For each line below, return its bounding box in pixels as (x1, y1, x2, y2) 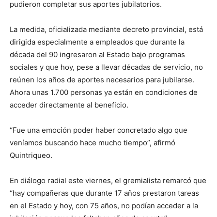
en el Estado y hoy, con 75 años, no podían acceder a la (10, 201, 198, 210)
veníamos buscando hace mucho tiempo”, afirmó (10, 138, 175, 147)
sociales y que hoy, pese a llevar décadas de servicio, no (10, 62, 203, 72)
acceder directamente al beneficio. (10, 100, 128, 109)
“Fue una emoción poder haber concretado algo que (10, 125, 187, 135)
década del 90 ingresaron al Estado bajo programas (10, 49, 185, 59)
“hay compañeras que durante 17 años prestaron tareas (10, 188, 199, 198)
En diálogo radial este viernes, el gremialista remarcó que (10, 175, 206, 185)
